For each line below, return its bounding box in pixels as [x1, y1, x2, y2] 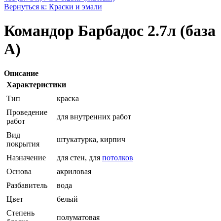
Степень [6, 208, 35, 217]
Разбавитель [6, 181, 47, 189]
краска [57, 94, 79, 103]
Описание [4, 69, 38, 77]
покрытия [6, 139, 39, 148]
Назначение [6, 153, 46, 162]
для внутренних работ [57, 112, 131, 121]
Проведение [6, 108, 47, 116]
